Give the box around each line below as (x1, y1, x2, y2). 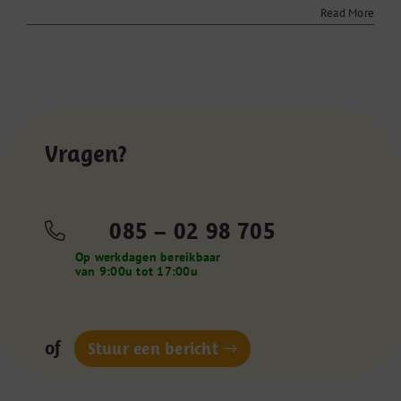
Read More (320, 5, 374, 21)
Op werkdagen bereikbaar (74, 249, 221, 266)
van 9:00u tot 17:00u (74, 263, 198, 280)
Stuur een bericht (87, 339, 218, 359)
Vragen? (44, 141, 128, 167)
